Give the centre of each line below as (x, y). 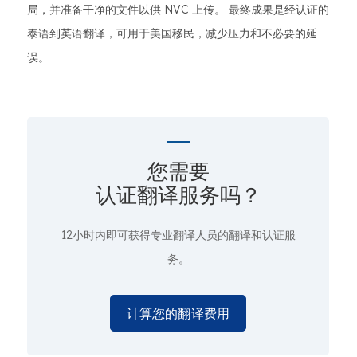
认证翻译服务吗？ (178, 195)
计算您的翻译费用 (178, 313)
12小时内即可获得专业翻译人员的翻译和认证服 (178, 235)
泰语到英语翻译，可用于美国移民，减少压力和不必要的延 (172, 33)
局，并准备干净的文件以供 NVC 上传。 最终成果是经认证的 (178, 10)
